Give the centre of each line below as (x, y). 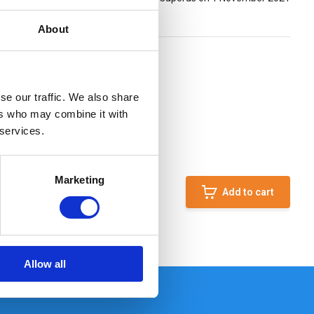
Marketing (80, 179)
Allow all (45, 264)
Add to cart (248, 192)
